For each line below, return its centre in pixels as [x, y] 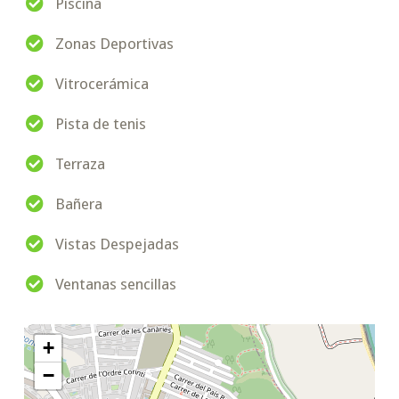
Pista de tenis [100, 124]
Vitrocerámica [102, 84]
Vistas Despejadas [117, 244]
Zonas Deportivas [114, 44]
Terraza [80, 164]
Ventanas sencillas [115, 285]
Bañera [78, 204]
